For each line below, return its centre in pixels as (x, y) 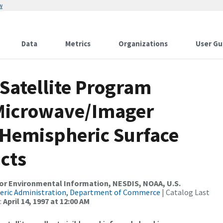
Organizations (143, 44)
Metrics (78, 44)
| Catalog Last (185, 192)
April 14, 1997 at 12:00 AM (46, 201)
